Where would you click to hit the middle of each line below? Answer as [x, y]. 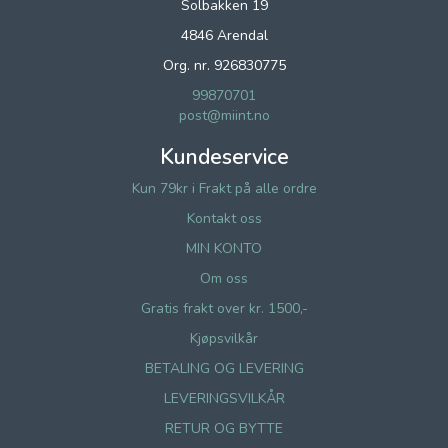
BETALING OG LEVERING [224, 368]
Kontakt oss [224, 218]
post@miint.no [224, 115]
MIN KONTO [224, 248]
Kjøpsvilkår [224, 338]
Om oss [224, 278]
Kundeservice [224, 157]
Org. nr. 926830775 [224, 65]
